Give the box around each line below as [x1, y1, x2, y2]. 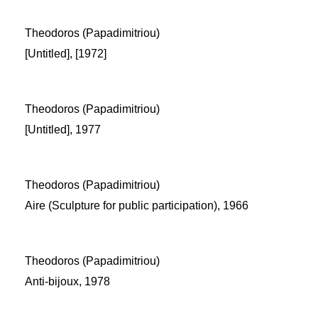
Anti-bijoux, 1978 [25, 275, 110, 287]
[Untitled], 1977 [25, 124, 101, 136]
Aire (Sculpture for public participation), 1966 [25, 199, 248, 212]
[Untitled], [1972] [25, 48, 106, 60]
